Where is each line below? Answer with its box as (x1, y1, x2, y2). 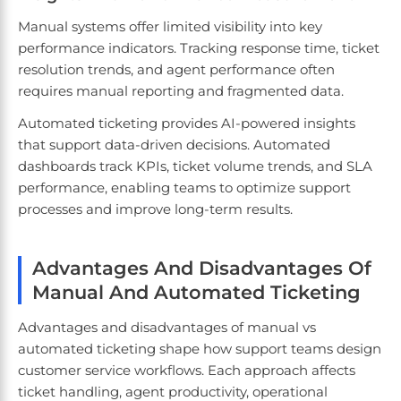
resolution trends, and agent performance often (18, 61, 335, 79)
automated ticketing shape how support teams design (18, 340, 381, 358)
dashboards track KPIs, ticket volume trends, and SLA (18, 158, 372, 175)
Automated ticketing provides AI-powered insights (18, 115, 355, 132)
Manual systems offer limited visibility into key (18, 18, 322, 36)
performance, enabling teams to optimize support (18, 179, 351, 197)
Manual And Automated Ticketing (32, 281, 361, 304)
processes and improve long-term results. (18, 200, 296, 218)
